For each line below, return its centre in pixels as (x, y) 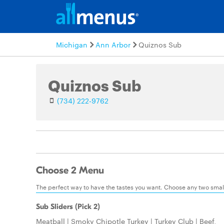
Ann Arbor (113, 44)
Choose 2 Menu (70, 170)
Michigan (72, 44)
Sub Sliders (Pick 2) (68, 206)
